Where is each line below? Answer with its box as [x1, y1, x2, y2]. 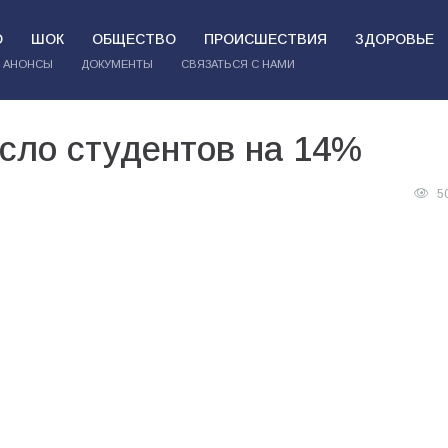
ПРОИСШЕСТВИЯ [203, 31, 327, 47]
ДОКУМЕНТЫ [80, 58, 153, 70]
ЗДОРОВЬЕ [354, 31, 434, 47]
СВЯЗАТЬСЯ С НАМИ [180, 58, 295, 70]
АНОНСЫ [2, 58, 53, 70]
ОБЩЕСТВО [91, 31, 176, 47]
